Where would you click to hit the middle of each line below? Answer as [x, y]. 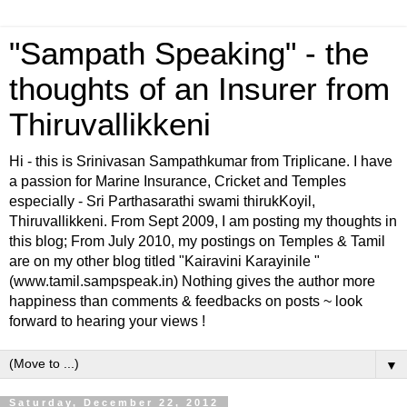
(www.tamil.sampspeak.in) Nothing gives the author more [192, 281]
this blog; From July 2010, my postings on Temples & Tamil [197, 241]
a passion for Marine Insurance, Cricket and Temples [178, 181]
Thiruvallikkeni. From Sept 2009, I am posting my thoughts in [203, 221]
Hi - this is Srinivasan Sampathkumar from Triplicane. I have [201, 161]
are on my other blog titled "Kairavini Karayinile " [164, 261]
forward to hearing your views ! [107, 321]
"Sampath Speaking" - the [189, 54]
